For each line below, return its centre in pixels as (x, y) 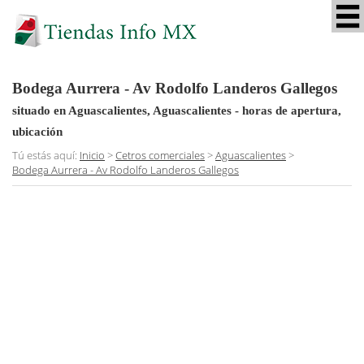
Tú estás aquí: (46, 155)
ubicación (37, 131)
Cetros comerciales (160, 155)
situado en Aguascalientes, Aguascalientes (122, 110)
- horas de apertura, (286, 110)
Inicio (92, 155)
